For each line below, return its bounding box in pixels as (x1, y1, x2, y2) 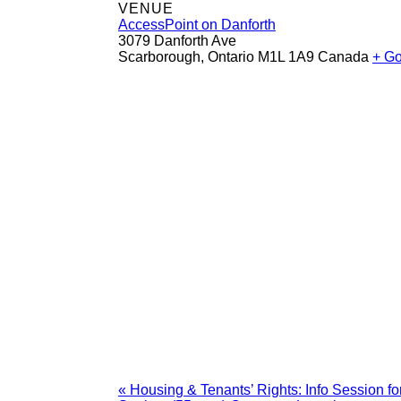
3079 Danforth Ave (118, 32, 236, 48)
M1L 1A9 (258, 48, 314, 64)
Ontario (208, 48, 254, 64)
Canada (318, 48, 369, 64)
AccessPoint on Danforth (118, 16, 276, 32)
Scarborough (118, 48, 200, 64)
